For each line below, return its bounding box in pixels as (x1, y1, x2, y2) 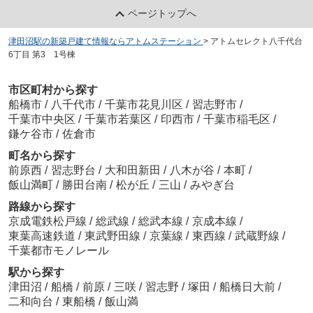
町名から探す (8, 150, 75, 162)
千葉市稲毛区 (203, 113, 270, 126)
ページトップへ (128, 7, 197, 19)
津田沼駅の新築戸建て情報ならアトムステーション (8, 36, 201, 46)
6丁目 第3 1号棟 (8, 49, 75, 59)
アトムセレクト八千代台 (210, 36, 303, 46)
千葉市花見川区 (104, 99, 183, 111)
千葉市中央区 (8, 113, 75, 126)
